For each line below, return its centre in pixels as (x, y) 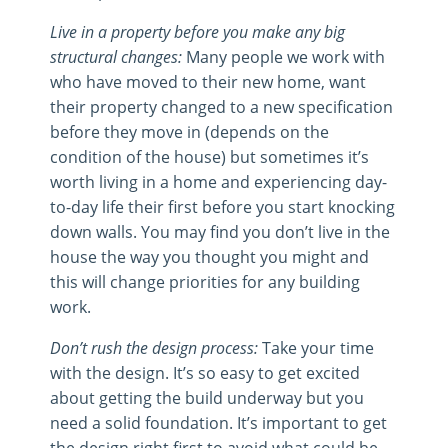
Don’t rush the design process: (154, 347)
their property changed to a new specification (221, 106)
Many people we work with (283, 56)
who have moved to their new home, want (208, 81)
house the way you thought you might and (209, 256)
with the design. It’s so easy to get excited (205, 372)
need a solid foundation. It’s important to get (218, 422)
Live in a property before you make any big (197, 31)
